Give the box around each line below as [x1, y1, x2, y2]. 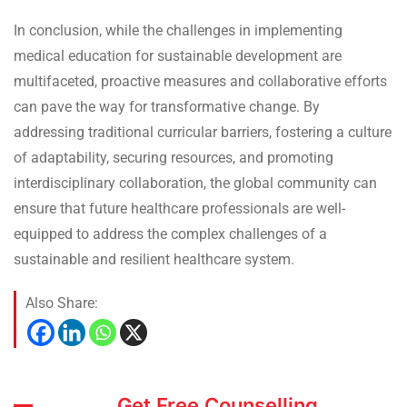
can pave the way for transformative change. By [14, 97, 320, 115]
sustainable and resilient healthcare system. [14, 250, 294, 268]
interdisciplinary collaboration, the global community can [14, 174, 377, 192]
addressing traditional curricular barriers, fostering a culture [14, 123, 392, 141]
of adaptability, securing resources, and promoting [14, 148, 333, 166]
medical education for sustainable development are [14, 46, 342, 65]
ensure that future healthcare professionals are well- [14, 199, 345, 217]
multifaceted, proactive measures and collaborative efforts [14, 72, 387, 90]
